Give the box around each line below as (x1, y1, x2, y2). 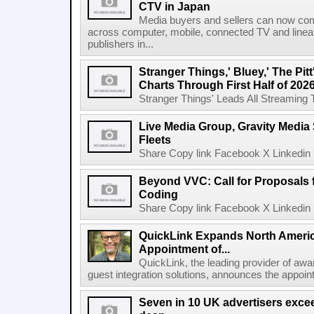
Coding (139, 188, 178, 200)
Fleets (139, 133, 171, 146)
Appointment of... (139, 243, 230, 255)
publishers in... (88, 39, 153, 50)
